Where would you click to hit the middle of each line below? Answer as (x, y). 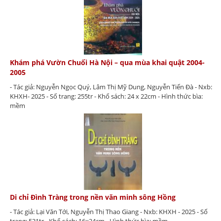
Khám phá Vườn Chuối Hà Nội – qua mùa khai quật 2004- (107, 62)
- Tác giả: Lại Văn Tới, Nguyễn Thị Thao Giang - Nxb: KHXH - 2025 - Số (109, 212)
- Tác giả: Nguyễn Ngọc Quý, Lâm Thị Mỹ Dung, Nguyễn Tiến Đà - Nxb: (111, 87)
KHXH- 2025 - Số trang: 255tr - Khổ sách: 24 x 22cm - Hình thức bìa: (106, 96)
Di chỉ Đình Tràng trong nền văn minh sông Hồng (93, 197)
